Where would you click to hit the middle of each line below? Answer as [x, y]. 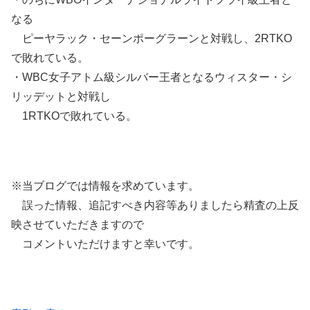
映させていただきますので [77, 225]
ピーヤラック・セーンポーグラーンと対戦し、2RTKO [152, 39]
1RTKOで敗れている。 [74, 116]
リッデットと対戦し [61, 97]
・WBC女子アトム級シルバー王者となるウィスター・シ [152, 77]
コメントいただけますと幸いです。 [105, 244]
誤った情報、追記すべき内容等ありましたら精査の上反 [155, 205]
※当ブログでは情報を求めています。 [105, 186]
